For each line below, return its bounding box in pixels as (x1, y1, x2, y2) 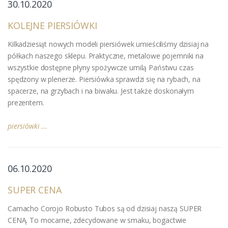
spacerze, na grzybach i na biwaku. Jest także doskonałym (8, 85, 194, 96)
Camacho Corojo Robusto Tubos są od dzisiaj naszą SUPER (8, 203, 202, 213)
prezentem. (8, 97, 44, 107)
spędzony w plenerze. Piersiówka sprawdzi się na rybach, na (8, 74, 201, 84)
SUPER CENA (8, 183, 62, 196)
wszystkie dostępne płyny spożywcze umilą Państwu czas (8, 62, 194, 72)
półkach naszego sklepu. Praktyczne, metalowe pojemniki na (8, 50, 204, 61)
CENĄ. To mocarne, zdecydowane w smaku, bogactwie (8, 215, 187, 225)
